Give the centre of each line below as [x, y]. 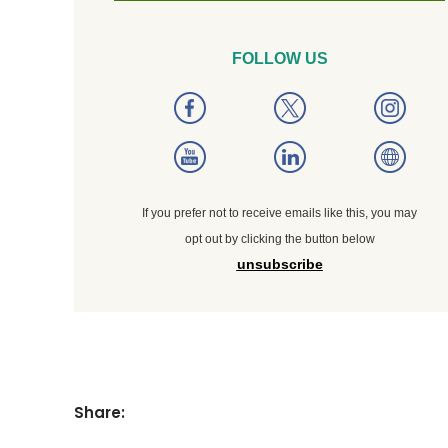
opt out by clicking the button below [279, 239]
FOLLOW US [279, 59]
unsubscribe [279, 264]
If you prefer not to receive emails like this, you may [279, 213]
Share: [99, 413]
